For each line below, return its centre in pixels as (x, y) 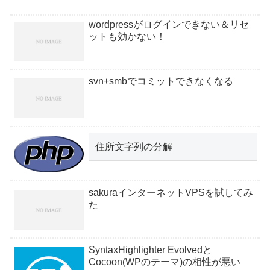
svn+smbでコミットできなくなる (161, 81)
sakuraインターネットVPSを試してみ (171, 193)
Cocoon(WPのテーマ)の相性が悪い (165, 262)
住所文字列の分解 (134, 146)
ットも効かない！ (127, 36)
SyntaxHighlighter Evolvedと (150, 250)
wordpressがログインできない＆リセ (169, 24)
